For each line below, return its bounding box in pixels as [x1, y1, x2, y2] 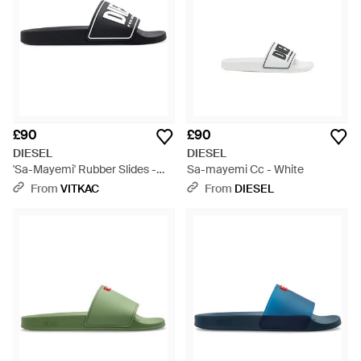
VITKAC [60, 181, 99, 196]
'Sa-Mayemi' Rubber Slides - [13, 162, 156, 176]
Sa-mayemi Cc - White [187, 162, 304, 176]
